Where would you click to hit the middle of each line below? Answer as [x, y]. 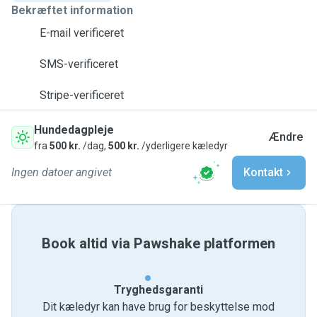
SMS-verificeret [79, 64]
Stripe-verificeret [82, 95]
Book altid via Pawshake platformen [158, 243]
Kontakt [263, 172]
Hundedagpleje [74, 130]
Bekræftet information [72, 10]
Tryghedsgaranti [158, 290]
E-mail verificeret [82, 33]
